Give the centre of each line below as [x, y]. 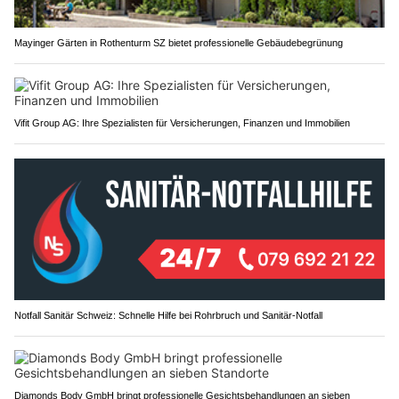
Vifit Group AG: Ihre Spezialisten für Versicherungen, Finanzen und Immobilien [182, 122]
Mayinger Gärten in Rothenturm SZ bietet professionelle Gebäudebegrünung [179, 42]
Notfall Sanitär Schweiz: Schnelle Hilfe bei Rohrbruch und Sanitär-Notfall [168, 316]
